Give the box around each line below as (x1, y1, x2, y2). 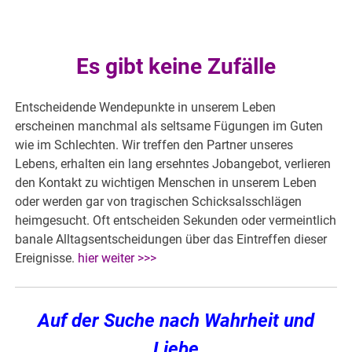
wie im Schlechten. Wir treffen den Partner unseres (15, 137, 294, 153)
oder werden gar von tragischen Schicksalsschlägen (15, 194, 302, 210)
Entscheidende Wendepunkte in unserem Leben (15, 100, 277, 115)
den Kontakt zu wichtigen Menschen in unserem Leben (15, 175, 317, 191)
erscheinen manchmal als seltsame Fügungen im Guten (15, 119, 324, 134)
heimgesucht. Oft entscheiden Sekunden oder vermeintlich (15, 213, 337, 229)
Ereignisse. (15, 251, 79, 266)
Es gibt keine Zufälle (76, 53, 276, 80)
